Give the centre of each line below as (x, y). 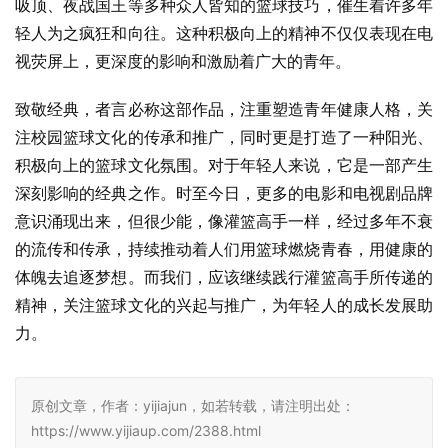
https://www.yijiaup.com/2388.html (146, 431)
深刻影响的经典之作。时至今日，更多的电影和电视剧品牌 (224, 193)
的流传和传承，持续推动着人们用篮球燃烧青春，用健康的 (224, 249)
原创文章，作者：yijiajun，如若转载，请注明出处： (193, 406)
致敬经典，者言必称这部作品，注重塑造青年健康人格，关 (224, 109)
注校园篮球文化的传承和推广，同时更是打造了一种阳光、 (224, 137)
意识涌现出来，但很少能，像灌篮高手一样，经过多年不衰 (224, 221)
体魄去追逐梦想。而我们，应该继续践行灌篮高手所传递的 (224, 277)
